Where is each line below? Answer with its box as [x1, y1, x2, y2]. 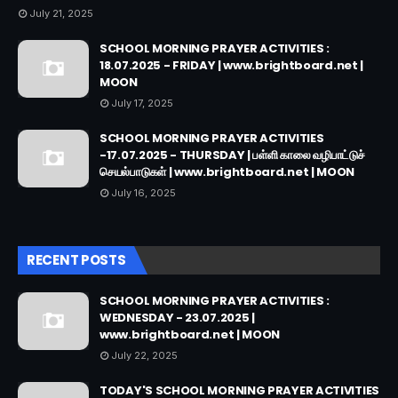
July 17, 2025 [111, 97, 173, 110]
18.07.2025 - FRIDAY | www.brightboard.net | [99, 57, 364, 75]
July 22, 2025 [111, 349, 178, 362]
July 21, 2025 [29, 7, 93, 20]
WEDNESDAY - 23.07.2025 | [99, 309, 255, 327]
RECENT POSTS [27, 251, 126, 270]
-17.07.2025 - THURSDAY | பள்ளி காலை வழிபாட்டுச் [99, 147, 365, 164]
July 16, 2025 [111, 187, 176, 200]
